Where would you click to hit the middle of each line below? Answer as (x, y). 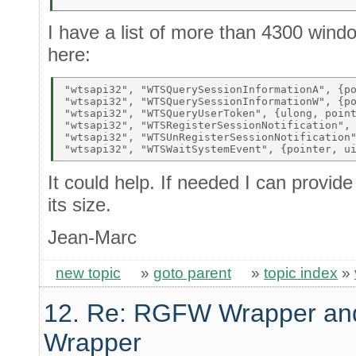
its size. (79, 204)
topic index (301, 273)
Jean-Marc (92, 238)
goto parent (192, 273)
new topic (88, 273)
